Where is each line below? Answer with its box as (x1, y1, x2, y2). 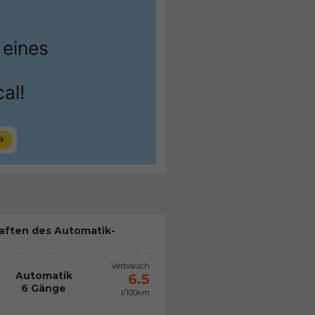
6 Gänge (21, 281, 67, 295)
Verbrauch (110, 260, 150, 271)
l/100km (120, 287, 150, 297)
